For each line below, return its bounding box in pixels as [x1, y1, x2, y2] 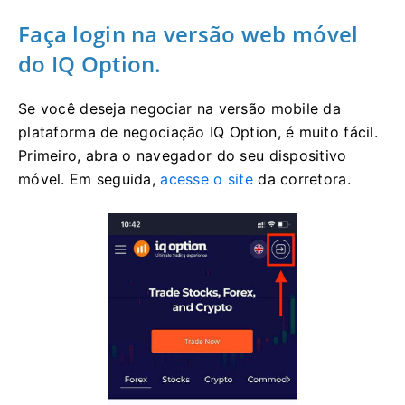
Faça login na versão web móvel [18, 19, 359, 50]
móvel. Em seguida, [18, 170, 161, 189]
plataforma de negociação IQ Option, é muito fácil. [18, 123, 378, 142]
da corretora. [252, 170, 351, 189]
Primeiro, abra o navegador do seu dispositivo [18, 146, 347, 165]
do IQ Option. [18, 49, 162, 80]
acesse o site [160, 170, 253, 189]
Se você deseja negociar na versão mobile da [18, 99, 342, 118]
